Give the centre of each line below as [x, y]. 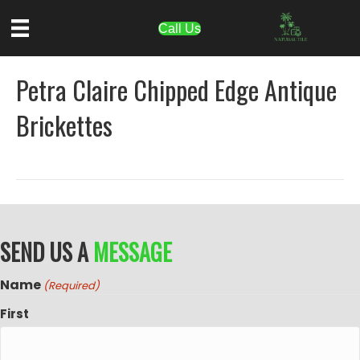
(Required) [72, 286]
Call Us [180, 28]
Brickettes [64, 125]
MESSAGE [133, 252]
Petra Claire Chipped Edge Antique [176, 90]
